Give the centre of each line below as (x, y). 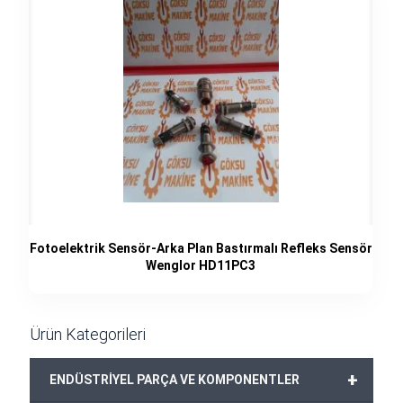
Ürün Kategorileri (88, 334)
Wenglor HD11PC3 (201, 265)
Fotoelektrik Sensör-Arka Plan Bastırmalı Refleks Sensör (201, 248)
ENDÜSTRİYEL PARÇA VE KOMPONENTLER (175, 380)
